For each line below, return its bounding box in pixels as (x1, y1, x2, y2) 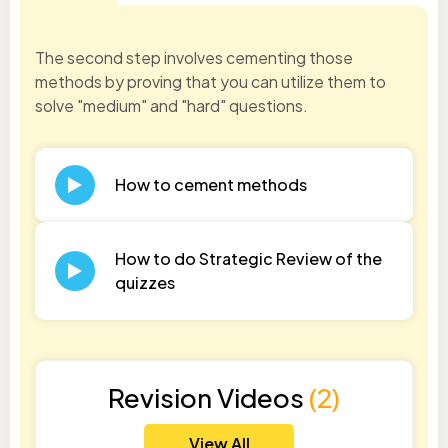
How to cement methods (115, 174, 307, 196)
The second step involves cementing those (35, 47, 353, 69)
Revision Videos (108, 381, 309, 415)
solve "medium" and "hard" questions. (35, 95, 308, 117)
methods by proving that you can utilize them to (35, 71, 386, 93)
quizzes (115, 272, 175, 294)
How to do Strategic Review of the (115, 248, 382, 270)
